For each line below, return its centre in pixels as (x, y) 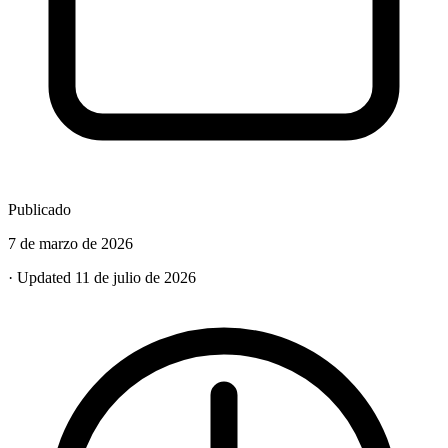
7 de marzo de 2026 (70, 243)
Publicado (39, 209)
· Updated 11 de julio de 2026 (102, 277)
